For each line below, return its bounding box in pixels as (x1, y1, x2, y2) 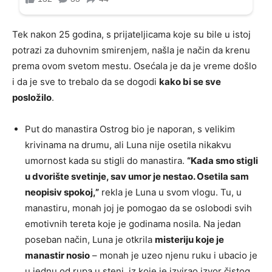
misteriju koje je (155, 233, 224, 245)
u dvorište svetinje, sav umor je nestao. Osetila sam (25, 170, 249, 182)
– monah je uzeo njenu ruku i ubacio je (90, 249, 257, 261)
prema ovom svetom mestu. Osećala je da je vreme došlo (12, 59, 257, 72)
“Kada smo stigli (187, 154, 258, 166)
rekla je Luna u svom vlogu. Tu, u (99, 186, 242, 198)
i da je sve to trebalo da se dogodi (12, 75, 159, 87)
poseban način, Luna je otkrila (25, 233, 155, 245)
